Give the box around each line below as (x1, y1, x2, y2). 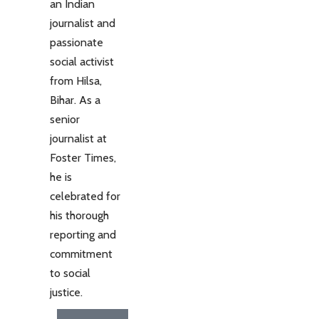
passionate (50, 36, 103, 50)
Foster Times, (50, 151, 116, 165)
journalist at (50, 132, 107, 146)
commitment (50, 247, 113, 261)
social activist (50, 55, 114, 69)
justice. (50, 286, 83, 300)
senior (50, 113, 80, 127)
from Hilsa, (50, 74, 102, 88)
